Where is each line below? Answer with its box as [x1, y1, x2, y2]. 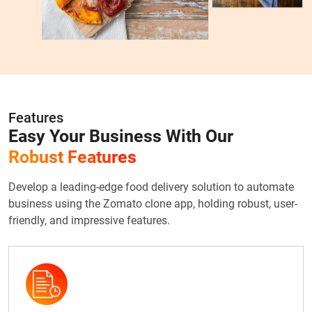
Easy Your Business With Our [8, 125, 233, 146]
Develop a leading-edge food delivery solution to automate [8, 180, 294, 194]
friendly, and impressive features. [8, 213, 170, 227]
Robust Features [8, 146, 136, 167]
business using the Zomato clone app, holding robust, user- [8, 196, 297, 210]
